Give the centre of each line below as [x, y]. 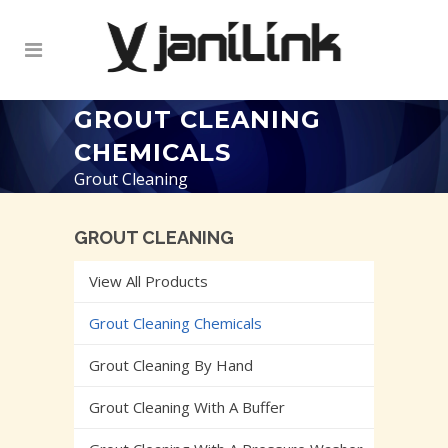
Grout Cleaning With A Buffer [187, 407]
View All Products [148, 281]
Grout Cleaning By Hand [171, 365]
